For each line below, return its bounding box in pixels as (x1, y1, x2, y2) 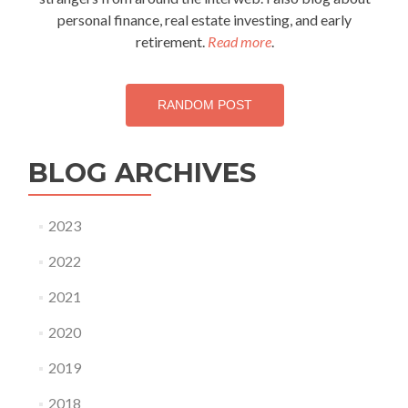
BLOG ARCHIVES (28, 157, 256, 189)
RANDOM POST (157, 97, 252, 113)
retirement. (135, 33, 208, 51)
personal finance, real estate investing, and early (57, 11, 352, 29)
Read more (207, 33, 271, 51)
